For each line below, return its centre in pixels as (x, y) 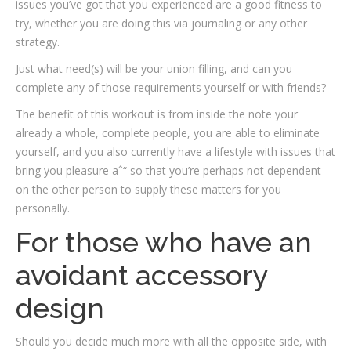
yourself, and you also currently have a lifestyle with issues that (175, 152)
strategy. (38, 42)
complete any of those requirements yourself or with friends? (171, 87)
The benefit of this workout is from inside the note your (157, 114)
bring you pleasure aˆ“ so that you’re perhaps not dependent (168, 170)
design (60, 308)
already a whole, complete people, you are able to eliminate (168, 133)
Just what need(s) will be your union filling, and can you (154, 69)
